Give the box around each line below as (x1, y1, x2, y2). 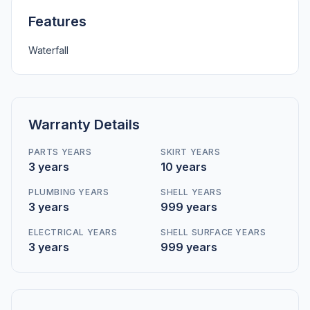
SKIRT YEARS (161, 147, 221, 157)
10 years (161, 160, 207, 174)
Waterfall (28, 44, 69, 56)
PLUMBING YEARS (28, 187, 109, 197)
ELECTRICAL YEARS (28, 227, 118, 237)
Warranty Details (28, 116, 140, 133)
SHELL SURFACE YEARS (161, 227, 266, 237)
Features (28, 13, 86, 30)
